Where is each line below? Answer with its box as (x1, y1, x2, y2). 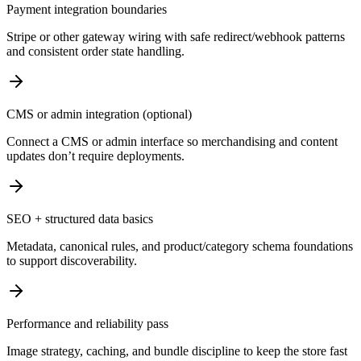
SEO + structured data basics (6, 212, 153, 226)
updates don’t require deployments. (6, 149, 185, 164)
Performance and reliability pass (6, 317, 168, 331)
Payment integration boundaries (6, 2, 167, 17)
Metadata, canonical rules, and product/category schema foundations (6, 239, 353, 254)
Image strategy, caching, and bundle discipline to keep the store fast (6, 344, 347, 359)
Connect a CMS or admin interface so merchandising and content (6, 135, 338, 149)
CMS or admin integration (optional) (6, 107, 192, 122)
